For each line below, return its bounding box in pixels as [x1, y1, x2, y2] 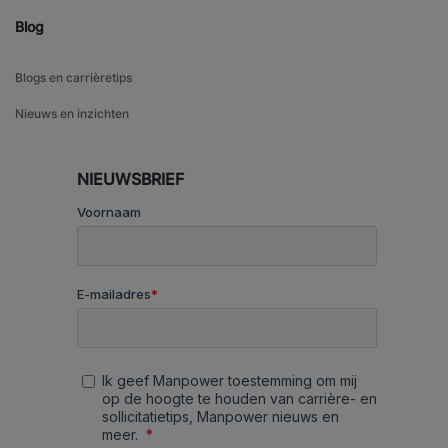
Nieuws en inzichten [15, 106, 129, 122]
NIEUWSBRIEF [76, 169, 184, 190]
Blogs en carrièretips [15, 70, 132, 86]
